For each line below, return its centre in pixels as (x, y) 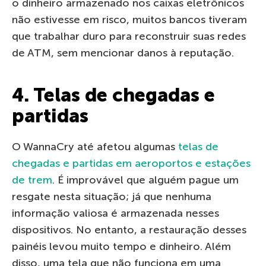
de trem (32, 180)
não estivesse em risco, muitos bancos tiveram (129, 20)
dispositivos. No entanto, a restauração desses (129, 230)
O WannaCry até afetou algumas (95, 147)
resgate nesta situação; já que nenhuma (112, 197)
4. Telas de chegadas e (113, 95)
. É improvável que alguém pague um (145, 180)
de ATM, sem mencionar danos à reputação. (123, 53)
